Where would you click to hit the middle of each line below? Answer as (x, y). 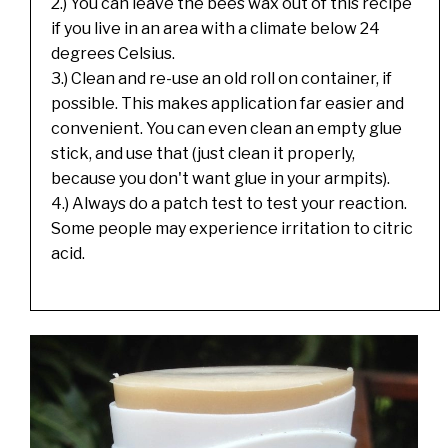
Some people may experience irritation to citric (232, 228)
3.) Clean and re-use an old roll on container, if (221, 78)
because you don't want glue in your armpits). (220, 178)
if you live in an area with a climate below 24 (215, 28)
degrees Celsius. (113, 53)
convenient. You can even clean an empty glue (226, 128)
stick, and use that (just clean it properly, (203, 153)
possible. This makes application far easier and (227, 103)
